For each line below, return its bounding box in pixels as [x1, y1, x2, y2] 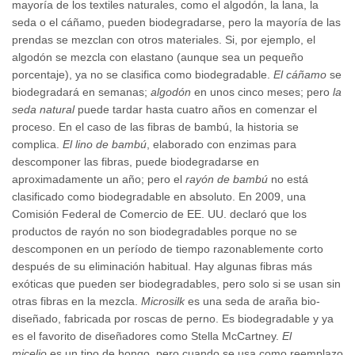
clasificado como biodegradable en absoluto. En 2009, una [12, 189, 306, 203]
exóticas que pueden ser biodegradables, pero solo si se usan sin [12, 277, 341, 290]
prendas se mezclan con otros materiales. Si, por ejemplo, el [12, 32, 315, 46]
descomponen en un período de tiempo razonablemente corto [12, 242, 323, 255]
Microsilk [141, 294, 185, 307]
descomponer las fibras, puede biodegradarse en [12, 155, 259, 168]
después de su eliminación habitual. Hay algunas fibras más [12, 259, 312, 273]
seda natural [12, 102, 74, 116]
